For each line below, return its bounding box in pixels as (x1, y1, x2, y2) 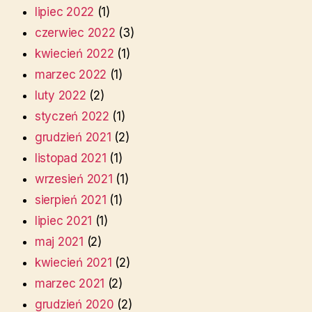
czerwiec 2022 (35, 26, 116, 40)
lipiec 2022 (35, 5, 95, 19)
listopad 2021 (35, 151, 107, 166)
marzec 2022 (35, 68, 107, 82)
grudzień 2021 (35, 130, 111, 145)
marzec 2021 (35, 276, 105, 291)
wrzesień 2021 (35, 172, 113, 187)
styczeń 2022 (35, 109, 109, 124)
